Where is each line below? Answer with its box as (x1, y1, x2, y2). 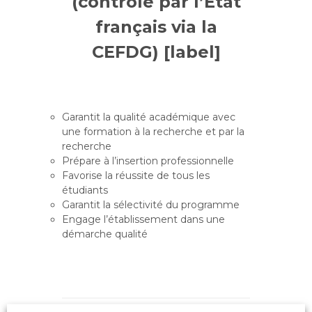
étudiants (62, 184, 108, 196)
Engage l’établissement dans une (62, 213, 225, 226)
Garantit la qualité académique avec (62, 111, 235, 123)
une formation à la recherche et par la (62, 125, 244, 138)
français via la (95, 17, 217, 37)
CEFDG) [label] (91, 42, 221, 62)
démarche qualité (62, 228, 148, 240)
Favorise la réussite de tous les (62, 169, 210, 182)
